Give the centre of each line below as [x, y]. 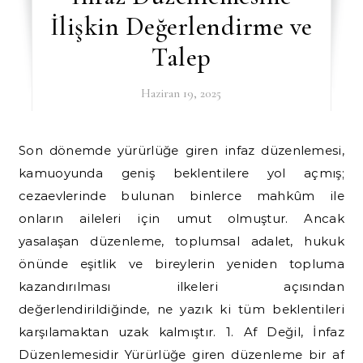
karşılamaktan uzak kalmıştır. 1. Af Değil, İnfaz [181, 331]
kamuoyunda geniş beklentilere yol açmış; [181, 173]
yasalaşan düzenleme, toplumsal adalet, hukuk [181, 241]
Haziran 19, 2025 [181, 93]
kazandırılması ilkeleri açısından [181, 286]
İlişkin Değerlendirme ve [181, 26]
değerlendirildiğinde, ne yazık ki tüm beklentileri [181, 309]
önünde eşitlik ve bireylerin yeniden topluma [181, 263]
